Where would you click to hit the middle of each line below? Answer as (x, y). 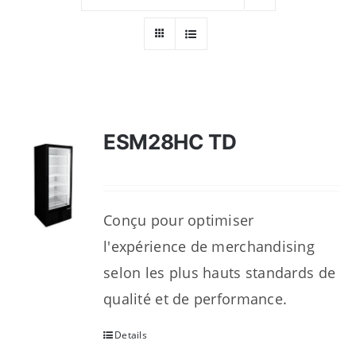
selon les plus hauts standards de (220, 273)
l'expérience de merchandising (209, 246)
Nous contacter (69, 74)
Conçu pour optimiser (179, 220)
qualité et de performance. (195, 299)
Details (131, 335)
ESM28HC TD (170, 142)
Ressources (57, 21)
